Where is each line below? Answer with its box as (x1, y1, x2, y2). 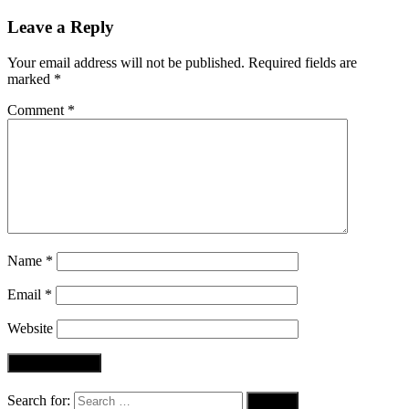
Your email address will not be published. (7, 55, 245, 71)
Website (7, 320, 53, 337)
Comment (7, 102, 68, 119)
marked (7, 71, 54, 88)
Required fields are (248, 55, 357, 71)
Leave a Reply (7, 17, 114, 37)
